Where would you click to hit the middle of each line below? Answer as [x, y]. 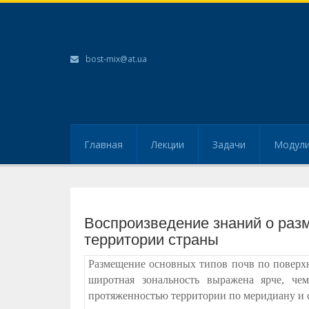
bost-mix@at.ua [116, 59]
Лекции [168, 144]
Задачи [229, 144]
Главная [103, 144]
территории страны [151, 240]
